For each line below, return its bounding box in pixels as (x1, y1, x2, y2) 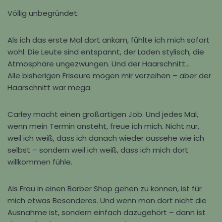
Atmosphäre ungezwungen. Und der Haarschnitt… (7, 58, 190, 69)
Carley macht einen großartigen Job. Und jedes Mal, (7, 109, 198, 119)
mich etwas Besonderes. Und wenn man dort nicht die (7, 195, 207, 206)
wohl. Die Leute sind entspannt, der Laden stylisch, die (7, 47, 204, 57)
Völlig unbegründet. (7, 8, 79, 18)
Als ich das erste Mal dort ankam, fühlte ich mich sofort (7, 35, 210, 45)
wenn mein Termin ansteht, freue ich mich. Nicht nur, (7, 121, 199, 131)
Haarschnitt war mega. (7, 82, 92, 93)
